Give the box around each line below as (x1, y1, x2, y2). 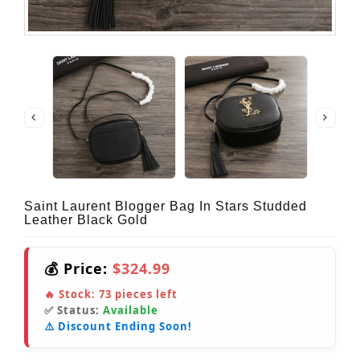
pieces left (112, 287, 178, 302)
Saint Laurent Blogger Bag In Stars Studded (24, 199, 307, 214)
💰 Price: (44, 259, 112, 279)
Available (103, 303, 158, 318)
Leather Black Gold (24, 213, 148, 227)
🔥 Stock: (44, 287, 99, 302)
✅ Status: (44, 303, 103, 318)
